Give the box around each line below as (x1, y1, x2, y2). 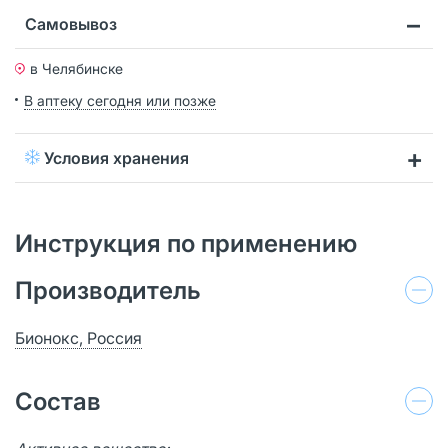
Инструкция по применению (15, 228, 357, 258)
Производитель (15, 275, 201, 305)
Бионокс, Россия (15, 327, 142, 348)
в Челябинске (30, 59, 123, 77)
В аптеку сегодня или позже (24, 91, 216, 109)
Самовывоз (25, 13, 117, 34)
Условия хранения (40, 147, 189, 168)
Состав (15, 386, 101, 416)
